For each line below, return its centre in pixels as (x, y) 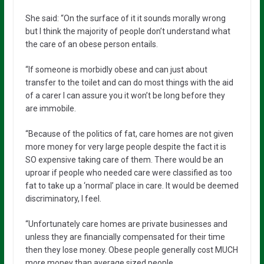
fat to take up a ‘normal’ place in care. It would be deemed (132, 185)
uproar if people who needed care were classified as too (128, 172)
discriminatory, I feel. (63, 198)
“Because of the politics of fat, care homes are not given (129, 133)
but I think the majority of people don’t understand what (128, 31)
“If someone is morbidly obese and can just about (116, 69)
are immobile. (50, 108)
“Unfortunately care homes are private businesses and (126, 224)
